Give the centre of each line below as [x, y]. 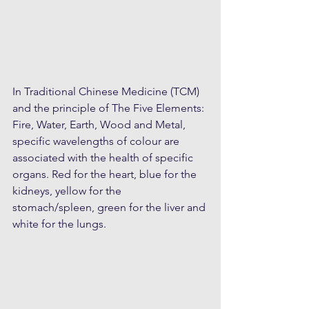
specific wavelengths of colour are [97, 141]
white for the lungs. [59, 223]
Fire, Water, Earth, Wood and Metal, [100, 124]
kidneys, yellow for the [68, 190]
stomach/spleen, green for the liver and [110, 207]
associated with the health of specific [104, 157]
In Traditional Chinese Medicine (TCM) [107, 91]
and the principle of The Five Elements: [110, 108]
